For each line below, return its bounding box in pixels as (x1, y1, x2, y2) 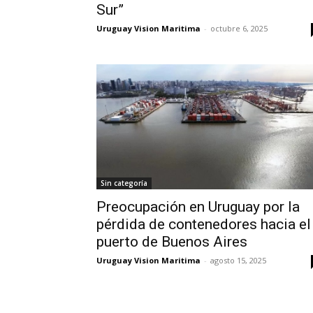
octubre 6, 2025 (210, 22, 268, 34)
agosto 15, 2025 (210, 255, 266, 266)
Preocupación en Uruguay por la (96, 198, 300, 216)
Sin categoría (101, 178, 147, 189)
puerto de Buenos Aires (96, 233, 247, 251)
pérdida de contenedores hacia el (96, 216, 311, 233)
